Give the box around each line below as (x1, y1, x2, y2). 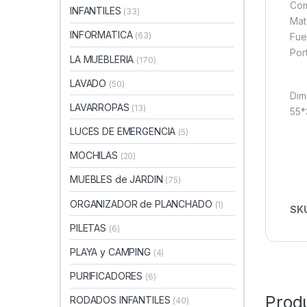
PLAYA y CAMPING (70, 246, 153, 258)
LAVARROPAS (70, 101, 132, 113)
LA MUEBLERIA (70, 53, 137, 65)
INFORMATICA (70, 29, 136, 41)
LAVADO (70, 77, 110, 89)
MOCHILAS (70, 149, 121, 162)
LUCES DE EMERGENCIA (70, 125, 179, 138)
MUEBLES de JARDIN (70, 173, 166, 186)
